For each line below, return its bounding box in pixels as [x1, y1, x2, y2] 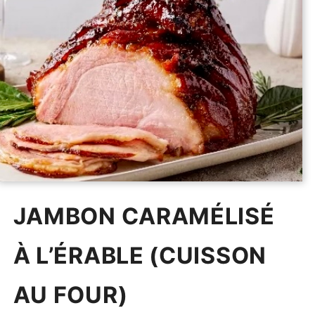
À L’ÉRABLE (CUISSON [13, 242, 266, 270]
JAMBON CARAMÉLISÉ [13, 202, 275, 231]
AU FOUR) [13, 281, 128, 309]
